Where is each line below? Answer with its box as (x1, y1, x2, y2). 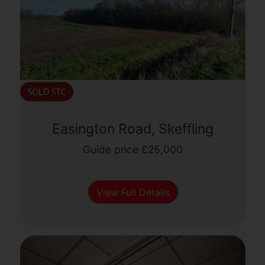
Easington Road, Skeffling (52, 121, 214, 138)
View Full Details (96, 186, 170, 198)
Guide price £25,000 (83, 143, 183, 156)
